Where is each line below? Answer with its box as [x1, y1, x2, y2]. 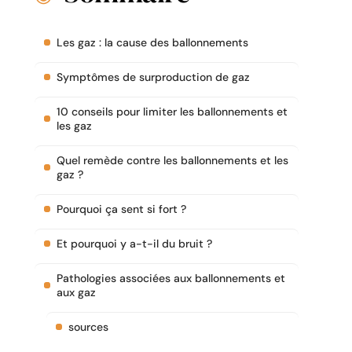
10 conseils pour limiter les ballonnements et [57, 104, 288, 119]
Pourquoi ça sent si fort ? [57, 202, 186, 217]
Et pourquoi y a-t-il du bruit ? [57, 236, 212, 251]
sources [68, 320, 108, 335]
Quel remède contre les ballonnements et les [57, 153, 288, 168]
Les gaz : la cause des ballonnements [57, 35, 248, 50]
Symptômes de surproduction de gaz [57, 70, 250, 85]
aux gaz [57, 285, 96, 300]
